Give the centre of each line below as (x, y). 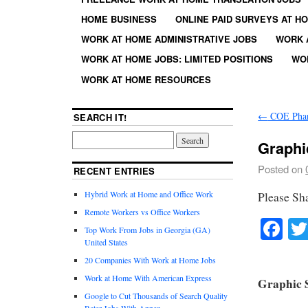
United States (106, 242)
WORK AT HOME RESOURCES (146, 79)
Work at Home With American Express (148, 277)
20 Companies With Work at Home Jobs (150, 260)
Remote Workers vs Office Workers (142, 211)
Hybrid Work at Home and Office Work (149, 194)
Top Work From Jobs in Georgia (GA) (147, 229)
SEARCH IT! (100, 117)
